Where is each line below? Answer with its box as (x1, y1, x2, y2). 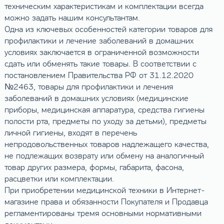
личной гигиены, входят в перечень (4, 128, 137, 138)
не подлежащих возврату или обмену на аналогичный (4, 151, 204, 161)
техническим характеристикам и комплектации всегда (4, 1, 203, 12)
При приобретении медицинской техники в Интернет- (4, 185, 205, 196)
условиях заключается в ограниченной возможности (4, 47, 199, 58)
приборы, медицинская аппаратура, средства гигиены (4, 105, 204, 115)
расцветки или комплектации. (4, 174, 114, 184)
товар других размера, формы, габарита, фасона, (4, 162, 184, 173)
